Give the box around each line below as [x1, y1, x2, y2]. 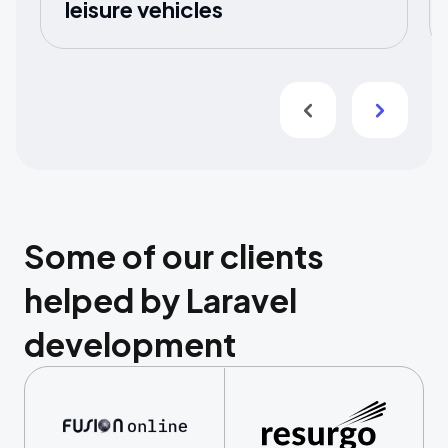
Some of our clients [24, 236, 324, 276]
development [24, 324, 236, 364]
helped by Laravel [24, 280, 297, 320]
